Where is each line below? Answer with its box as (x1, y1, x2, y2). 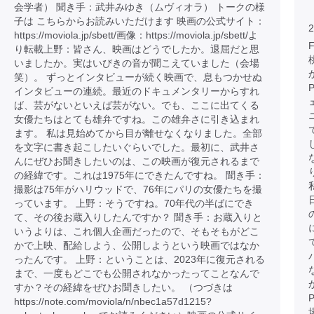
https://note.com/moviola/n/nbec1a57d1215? (14, 296, 212, 307)
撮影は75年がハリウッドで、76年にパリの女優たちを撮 (14, 184, 262, 195)
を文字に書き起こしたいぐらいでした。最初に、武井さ (14, 142, 259, 153)
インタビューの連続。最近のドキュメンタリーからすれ (14, 86, 259, 97)
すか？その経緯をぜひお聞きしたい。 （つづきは (14, 282, 233, 293)
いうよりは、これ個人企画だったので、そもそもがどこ (14, 226, 259, 237)
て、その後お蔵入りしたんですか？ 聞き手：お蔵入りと (14, 212, 262, 223)
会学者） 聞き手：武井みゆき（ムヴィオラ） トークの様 (14, 1, 265, 13)
